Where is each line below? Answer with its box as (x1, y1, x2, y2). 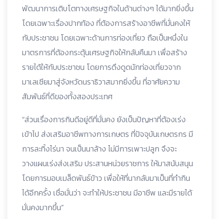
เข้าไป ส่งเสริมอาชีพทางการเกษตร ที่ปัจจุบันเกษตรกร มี (22, 128, 193, 140)
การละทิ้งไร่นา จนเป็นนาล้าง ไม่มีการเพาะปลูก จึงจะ (22, 143, 177, 154)
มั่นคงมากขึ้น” (22, 201, 64, 213)
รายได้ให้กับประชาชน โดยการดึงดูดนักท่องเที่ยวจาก (22, 61, 181, 73)
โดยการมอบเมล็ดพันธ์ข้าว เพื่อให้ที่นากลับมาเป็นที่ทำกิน (22, 172, 190, 184)
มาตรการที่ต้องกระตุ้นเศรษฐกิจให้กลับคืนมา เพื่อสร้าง (22, 46, 187, 58)
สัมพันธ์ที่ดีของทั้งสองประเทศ (22, 90, 112, 102)
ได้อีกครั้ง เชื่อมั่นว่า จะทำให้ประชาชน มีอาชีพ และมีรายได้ (22, 187, 192, 198)
